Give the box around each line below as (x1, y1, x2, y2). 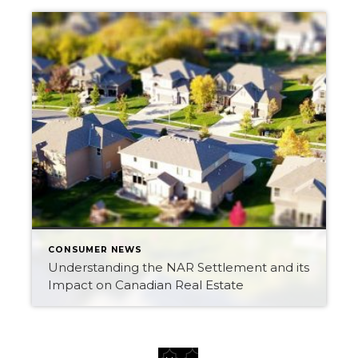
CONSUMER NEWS (48, 245, 142, 255)
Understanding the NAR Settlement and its (48, 260, 309, 275)
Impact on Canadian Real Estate (48, 277, 244, 292)
